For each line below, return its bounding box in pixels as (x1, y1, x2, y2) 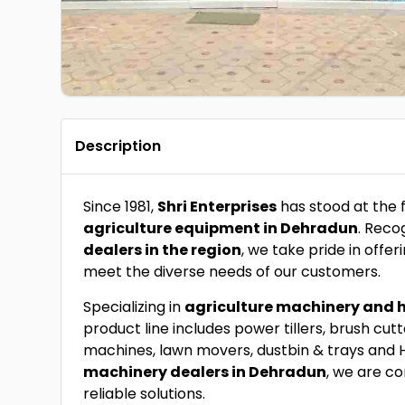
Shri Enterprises (157, 196, 278, 217)
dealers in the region (83, 240, 242, 260)
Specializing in (83, 297, 185, 317)
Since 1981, (83, 196, 158, 217)
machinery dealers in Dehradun (83, 362, 327, 382)
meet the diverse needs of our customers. (83, 261, 381, 282)
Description (75, 136, 162, 156)
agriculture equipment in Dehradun (83, 218, 359, 239)
